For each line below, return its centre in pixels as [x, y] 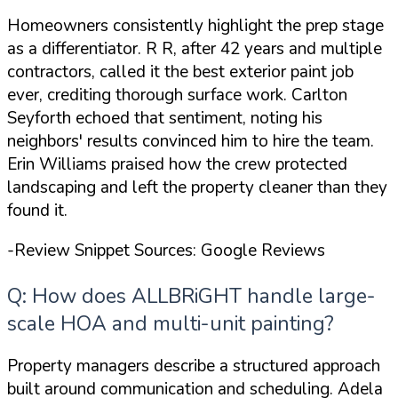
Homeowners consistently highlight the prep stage [195, 26]
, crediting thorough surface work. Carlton [193, 96]
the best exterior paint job [259, 72]
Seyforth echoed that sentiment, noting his [165, 119]
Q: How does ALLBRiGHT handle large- [191, 297]
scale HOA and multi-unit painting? [171, 324]
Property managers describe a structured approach [194, 366]
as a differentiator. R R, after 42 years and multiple [195, 49]
